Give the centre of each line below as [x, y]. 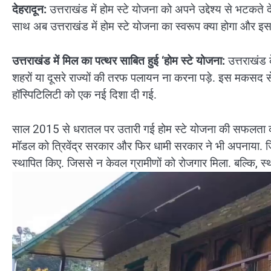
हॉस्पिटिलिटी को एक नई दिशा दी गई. [84, 94]
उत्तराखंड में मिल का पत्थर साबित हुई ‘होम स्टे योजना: [119, 60]
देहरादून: [31, 10]
